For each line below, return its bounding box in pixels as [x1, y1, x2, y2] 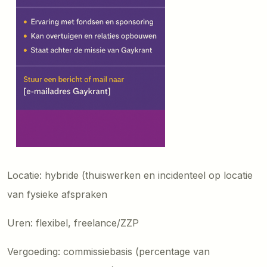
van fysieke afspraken [7, 188, 107, 201]
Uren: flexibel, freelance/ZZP [7, 217, 139, 229]
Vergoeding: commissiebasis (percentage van [7, 246, 210, 258]
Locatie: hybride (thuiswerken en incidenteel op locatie [7, 169, 253, 182]
